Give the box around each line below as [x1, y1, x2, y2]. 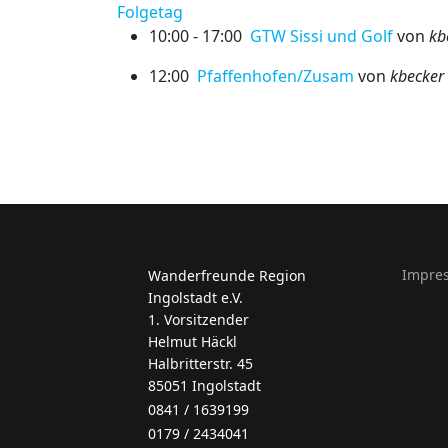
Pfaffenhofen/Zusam [197, 65, 354, 87]
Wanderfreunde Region [148, 266, 306, 285]
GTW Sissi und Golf [250, 25, 393, 47]
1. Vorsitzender [148, 310, 249, 329]
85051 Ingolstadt [148, 376, 261, 395]
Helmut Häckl [148, 332, 237, 351]
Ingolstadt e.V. [148, 288, 243, 307]
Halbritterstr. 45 [148, 354, 253, 373]
